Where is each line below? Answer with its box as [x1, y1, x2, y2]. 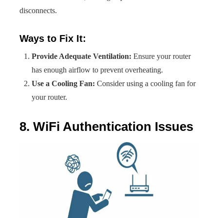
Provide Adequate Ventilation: [32, 52, 131, 60]
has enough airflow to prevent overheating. [32, 66, 163, 74]
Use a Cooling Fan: [32, 79, 95, 88]
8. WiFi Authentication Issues [19, 119, 193, 134]
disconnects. [19, 6, 57, 15]
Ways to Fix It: [19, 33, 86, 44]
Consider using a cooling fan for [95, 79, 196, 88]
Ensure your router [131, 52, 191, 60]
